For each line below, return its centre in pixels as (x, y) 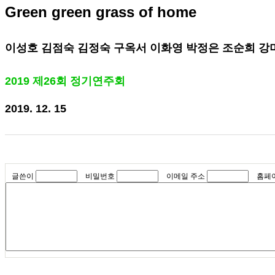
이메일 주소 (186, 176)
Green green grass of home (101, 12)
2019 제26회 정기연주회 (65, 81)
